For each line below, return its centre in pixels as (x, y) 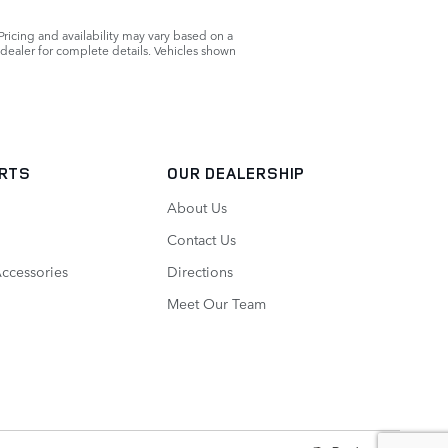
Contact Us (202, 239)
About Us (197, 207)
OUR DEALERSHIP (236, 173)
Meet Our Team (217, 303)
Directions (200, 271)
